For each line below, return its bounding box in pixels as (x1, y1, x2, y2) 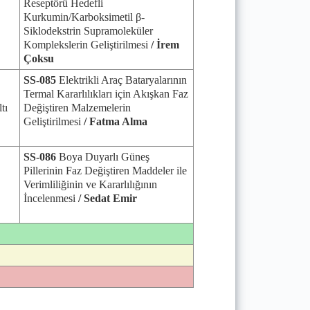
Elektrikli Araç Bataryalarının (59, 74, 187, 86)
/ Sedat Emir (78, 192, 137, 204)
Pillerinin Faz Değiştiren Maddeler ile (24, 165, 187, 176)
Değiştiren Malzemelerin (24, 102, 131, 113)
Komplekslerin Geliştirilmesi (24, 39, 151, 51)
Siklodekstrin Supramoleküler (24, 25, 153, 37)
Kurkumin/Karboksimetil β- (24, 11, 145, 23)
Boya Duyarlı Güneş (59, 151, 149, 163)
